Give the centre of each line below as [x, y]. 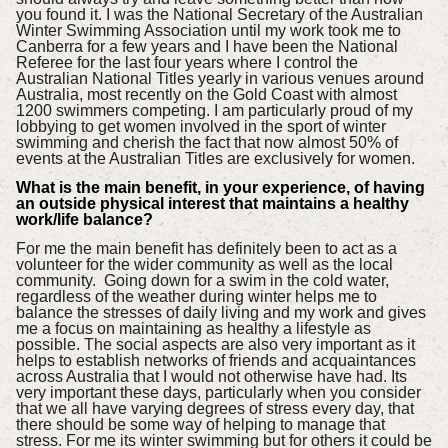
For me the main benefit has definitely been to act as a [206, 248]
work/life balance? [88, 220]
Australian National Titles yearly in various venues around [219, 79]
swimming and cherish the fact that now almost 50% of [206, 143]
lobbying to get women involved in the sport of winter [200, 127]
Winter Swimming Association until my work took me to [208, 31]
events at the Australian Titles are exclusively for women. [215, 159]
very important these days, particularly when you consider [218, 392]
